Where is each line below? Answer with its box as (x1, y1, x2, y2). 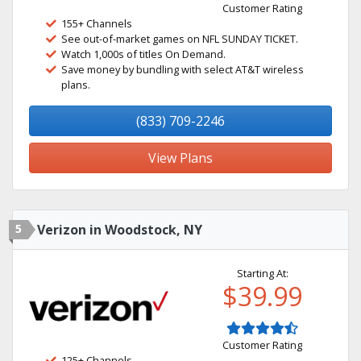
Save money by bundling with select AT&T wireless (61, 62, 304, 77)
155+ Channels (61, 16, 132, 31)
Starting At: (236, 266, 288, 280)
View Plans (148, 149, 213, 167)
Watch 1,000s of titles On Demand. (61, 47, 226, 61)
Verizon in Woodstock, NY (37, 221, 202, 239)
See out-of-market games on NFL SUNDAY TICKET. (61, 31, 298, 46)
